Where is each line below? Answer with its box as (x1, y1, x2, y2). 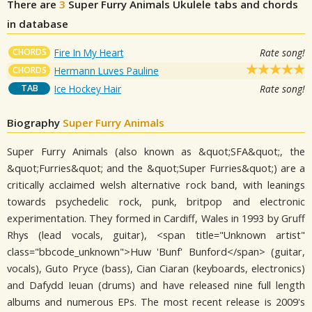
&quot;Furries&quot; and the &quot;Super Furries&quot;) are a (7, 161, 305, 175)
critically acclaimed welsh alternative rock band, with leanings (7, 178, 305, 192)
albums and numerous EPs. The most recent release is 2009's (7, 295, 305, 309)
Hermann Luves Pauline (54, 63, 159, 77)
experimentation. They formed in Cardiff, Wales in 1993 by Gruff (7, 211, 305, 225)
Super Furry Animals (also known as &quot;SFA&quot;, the (7, 144, 305, 158)
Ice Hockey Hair (54, 81, 121, 95)
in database (7, 16, 68, 31)
